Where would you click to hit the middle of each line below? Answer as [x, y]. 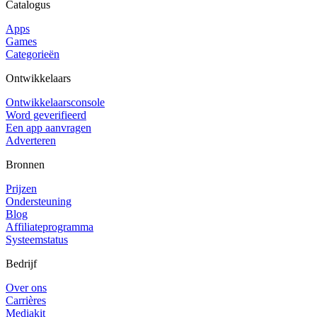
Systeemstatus [37, 239]
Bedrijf [21, 263]
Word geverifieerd [46, 115]
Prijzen [21, 188]
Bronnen [25, 164]
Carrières [26, 300]
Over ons [26, 287]
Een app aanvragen [48, 127]
